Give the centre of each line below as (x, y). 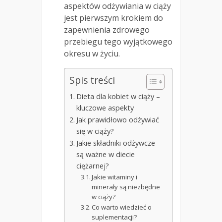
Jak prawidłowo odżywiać (117, 120)
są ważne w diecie (105, 155)
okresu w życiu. (92, 54)
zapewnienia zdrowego (107, 30)
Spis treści (92, 80)
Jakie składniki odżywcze (115, 143)
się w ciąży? (95, 131)
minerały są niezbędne (126, 187)
